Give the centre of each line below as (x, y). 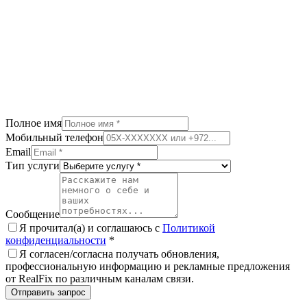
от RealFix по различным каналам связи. (100, 278)
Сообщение (33, 214)
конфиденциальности (56, 240)
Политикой (189, 228)
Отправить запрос (48, 292)
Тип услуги (33, 165)
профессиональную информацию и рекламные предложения (148, 266)
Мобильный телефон (54, 137)
